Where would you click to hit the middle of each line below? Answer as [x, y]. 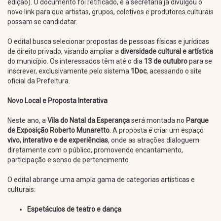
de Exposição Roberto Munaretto [58, 130]
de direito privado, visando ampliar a [64, 51]
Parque [197, 120]
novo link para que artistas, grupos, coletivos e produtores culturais [110, 12]
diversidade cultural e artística [167, 51]
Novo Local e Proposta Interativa [57, 101]
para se [200, 61]
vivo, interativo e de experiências [58, 140]
